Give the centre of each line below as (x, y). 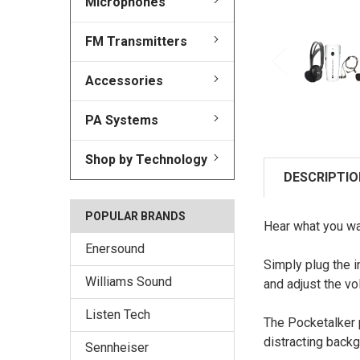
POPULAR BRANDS (135, 217)
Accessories (124, 81)
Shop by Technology (146, 160)
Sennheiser (117, 348)
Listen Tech (118, 315)
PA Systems (122, 121)
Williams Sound (129, 282)
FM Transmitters (136, 42)
